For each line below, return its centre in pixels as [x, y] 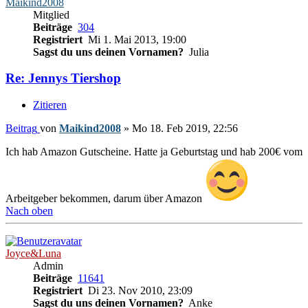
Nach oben [29, 211]
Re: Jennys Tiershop [63, 78]
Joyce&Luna [33, 254]
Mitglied [51, 14]
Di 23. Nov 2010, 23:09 [139, 291]
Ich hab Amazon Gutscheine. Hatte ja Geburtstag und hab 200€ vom [154, 152]
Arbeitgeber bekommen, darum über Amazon [105, 199]
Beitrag [21, 129]
